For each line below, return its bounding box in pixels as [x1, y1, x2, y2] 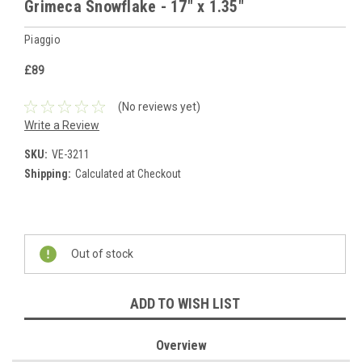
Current [24, 228, 61, 242]
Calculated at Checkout [74, 167, 181, 181]
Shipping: [24, 167, 71, 181]
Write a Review [24, 119, 99, 133]
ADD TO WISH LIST [130, 295, 240, 313]
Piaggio [24, 33, 61, 47]
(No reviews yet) [117, 99, 200, 113]
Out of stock [71, 247, 133, 261]
